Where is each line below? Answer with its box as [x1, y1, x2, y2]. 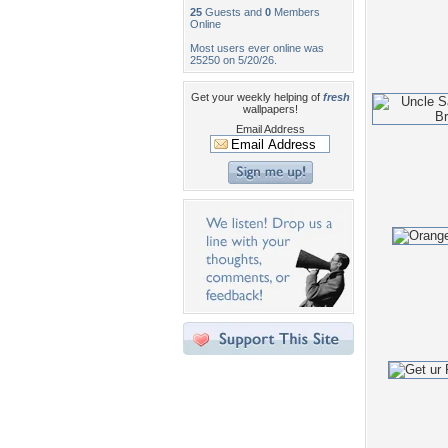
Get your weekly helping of [190, 91, 323, 103]
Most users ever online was [190, 42, 324, 54]
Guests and [202, 6, 265, 18]
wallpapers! [242, 103, 298, 115]
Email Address [235, 123, 305, 135]
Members [271, 6, 320, 18]
